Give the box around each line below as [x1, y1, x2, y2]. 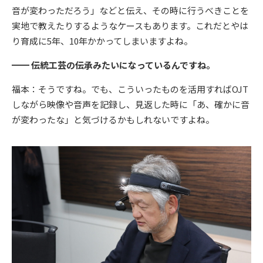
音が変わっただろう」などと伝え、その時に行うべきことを [12, 4, 249, 17]
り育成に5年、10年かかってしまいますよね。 [12, 35, 193, 48]
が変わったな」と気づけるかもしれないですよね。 [12, 113, 214, 126]
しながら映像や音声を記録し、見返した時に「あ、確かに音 [12, 98, 249, 111]
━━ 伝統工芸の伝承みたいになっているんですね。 [12, 59, 215, 72]
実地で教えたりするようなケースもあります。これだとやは [12, 19, 248, 32]
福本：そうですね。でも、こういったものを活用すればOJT [12, 83, 248, 96]
